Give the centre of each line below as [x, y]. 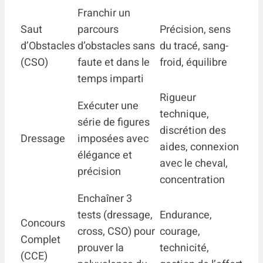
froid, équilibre [193, 63]
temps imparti [111, 79]
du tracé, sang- [194, 46]
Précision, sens [195, 30]
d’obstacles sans [116, 46]
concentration [192, 180]
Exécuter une [108, 106]
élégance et [105, 155]
